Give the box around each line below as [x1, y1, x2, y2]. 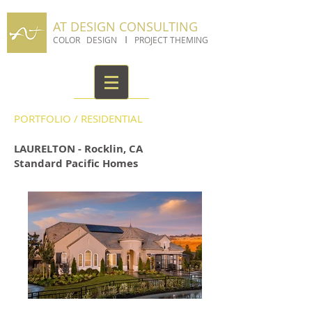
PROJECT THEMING [132, 34, 208, 45]
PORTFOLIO [14, 111, 71, 125]
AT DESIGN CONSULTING [53, 18, 198, 35]
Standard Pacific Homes [14, 156, 138, 171]
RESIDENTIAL [81, 111, 143, 125]
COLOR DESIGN [53, 34, 119, 45]
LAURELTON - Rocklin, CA [14, 141, 143, 156]
